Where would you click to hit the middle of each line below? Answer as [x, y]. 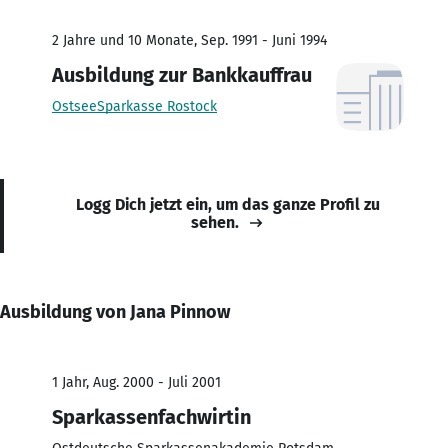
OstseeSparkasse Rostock [134, 106]
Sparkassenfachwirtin [151, 416]
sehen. [215, 222]
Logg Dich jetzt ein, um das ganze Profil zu [228, 204]
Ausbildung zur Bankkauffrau [182, 74]
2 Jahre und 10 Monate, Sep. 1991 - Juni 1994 [189, 40]
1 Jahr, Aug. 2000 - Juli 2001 [136, 382]
